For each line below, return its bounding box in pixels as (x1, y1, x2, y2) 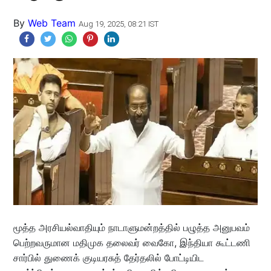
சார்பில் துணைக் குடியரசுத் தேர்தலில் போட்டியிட (13, 251, 204, 264)
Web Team (27, 17, 76, 29)
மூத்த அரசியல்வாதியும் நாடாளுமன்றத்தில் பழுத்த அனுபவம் (13, 221, 250, 233)
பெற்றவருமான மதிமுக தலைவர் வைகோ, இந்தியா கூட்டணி (13, 236, 250, 249)
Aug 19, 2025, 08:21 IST (78, 19, 158, 28)
